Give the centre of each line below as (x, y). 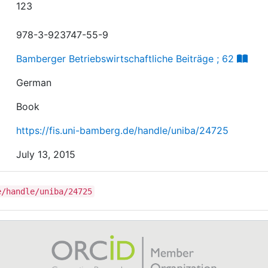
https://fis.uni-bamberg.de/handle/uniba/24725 (123, 130)
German (34, 82)
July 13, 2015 (46, 154)
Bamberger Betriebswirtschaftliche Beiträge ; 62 (125, 58)
